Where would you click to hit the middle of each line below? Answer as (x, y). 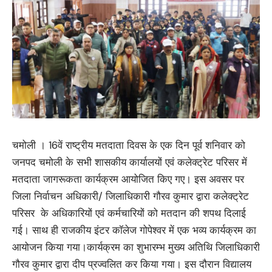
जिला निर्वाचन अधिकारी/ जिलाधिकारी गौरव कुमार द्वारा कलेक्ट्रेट (131, 196)
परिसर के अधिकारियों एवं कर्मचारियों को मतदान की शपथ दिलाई (129, 213)
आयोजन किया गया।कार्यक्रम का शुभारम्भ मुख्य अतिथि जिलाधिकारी (136, 247)
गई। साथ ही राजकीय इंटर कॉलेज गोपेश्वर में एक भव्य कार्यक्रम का (134, 230)
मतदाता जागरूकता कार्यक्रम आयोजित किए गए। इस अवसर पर (128, 179)
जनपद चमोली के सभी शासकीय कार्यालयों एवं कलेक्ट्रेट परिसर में (130, 162)
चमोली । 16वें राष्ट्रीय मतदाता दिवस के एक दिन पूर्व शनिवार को (129, 145)
